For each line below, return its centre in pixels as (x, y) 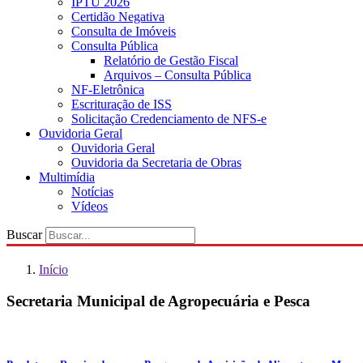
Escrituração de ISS (122, 104)
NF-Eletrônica (108, 90)
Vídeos (90, 206)
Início (53, 269)
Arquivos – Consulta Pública (177, 75)
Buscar (24, 235)
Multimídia (67, 177)
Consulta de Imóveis (124, 31)
